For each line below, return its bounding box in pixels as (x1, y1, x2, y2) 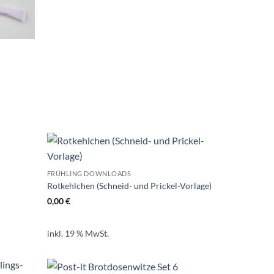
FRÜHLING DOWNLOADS (46, 169, 131, 178)
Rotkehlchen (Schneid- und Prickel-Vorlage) (46, 180, 212, 191)
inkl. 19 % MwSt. (46, 228, 109, 239)
